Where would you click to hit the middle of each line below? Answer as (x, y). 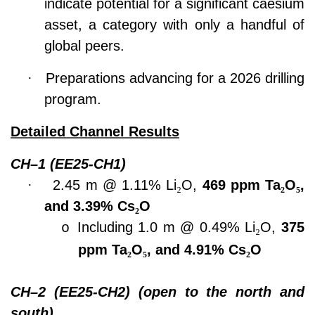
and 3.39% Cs (90, 206)
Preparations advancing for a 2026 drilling (175, 78)
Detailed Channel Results (95, 131)
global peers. (84, 46)
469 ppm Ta (241, 185)
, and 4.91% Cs (197, 250)
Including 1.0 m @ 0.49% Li (166, 227)
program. (73, 99)
